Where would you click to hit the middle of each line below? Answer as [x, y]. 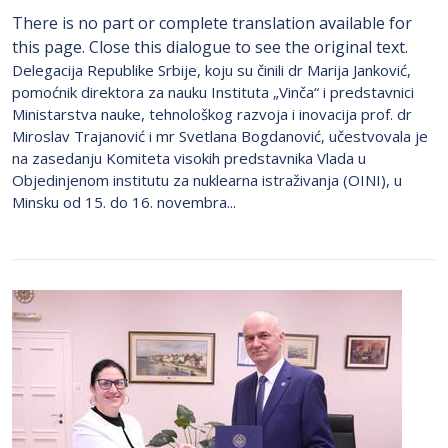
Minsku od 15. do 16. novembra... [124, 202]
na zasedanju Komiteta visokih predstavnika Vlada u [189, 158]
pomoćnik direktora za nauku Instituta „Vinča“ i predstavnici [213, 92]
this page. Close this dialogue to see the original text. [210, 47]
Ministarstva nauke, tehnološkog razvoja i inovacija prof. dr [212, 114]
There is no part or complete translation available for [212, 23]
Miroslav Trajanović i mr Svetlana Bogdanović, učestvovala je [220, 136]
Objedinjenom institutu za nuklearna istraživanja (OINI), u [207, 180]
